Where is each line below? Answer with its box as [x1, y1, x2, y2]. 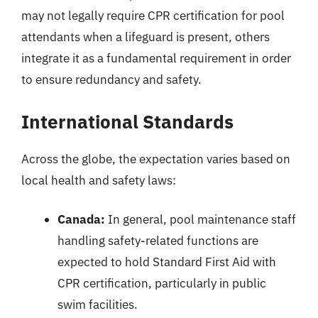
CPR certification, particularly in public [57, 275, 266, 291]
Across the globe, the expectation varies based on [21, 150, 290, 167]
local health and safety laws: [21, 172, 176, 188]
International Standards [21, 109, 234, 133]
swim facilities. [57, 297, 138, 312]
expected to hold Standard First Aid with [57, 254, 276, 270]
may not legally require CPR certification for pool [21, 8, 285, 23]
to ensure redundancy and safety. [21, 72, 202, 87]
